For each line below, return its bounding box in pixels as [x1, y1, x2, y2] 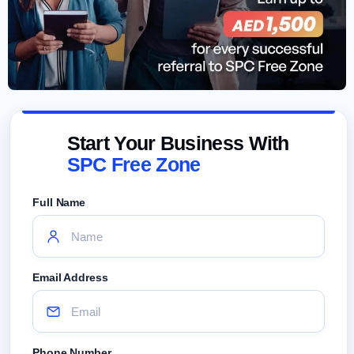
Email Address [32, 271, 108, 284]
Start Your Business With [66, 132, 289, 155]
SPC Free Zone [66, 153, 201, 176]
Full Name [32, 196, 86, 209]
